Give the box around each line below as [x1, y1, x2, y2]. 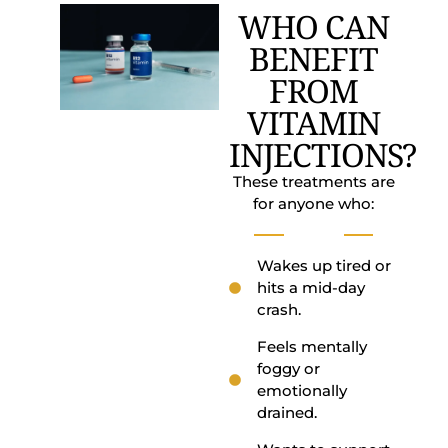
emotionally [257, 381, 348, 401]
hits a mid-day [257, 278, 366, 298]
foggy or [257, 359, 321, 379]
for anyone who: [253, 194, 375, 214]
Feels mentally [257, 337, 368, 357]
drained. [257, 403, 318, 423]
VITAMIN [246, 101, 381, 145]
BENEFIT [249, 37, 378, 81]
